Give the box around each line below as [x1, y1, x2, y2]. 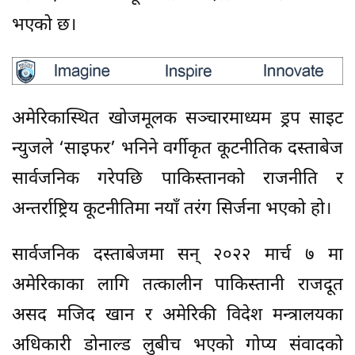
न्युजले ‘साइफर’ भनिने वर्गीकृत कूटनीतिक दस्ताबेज [12, 137, 343, 161]
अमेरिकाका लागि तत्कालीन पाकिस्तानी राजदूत [12, 273, 343, 297]
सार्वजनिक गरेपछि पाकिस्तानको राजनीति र [12, 167, 343, 191]
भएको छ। [12, 13, 76, 37]
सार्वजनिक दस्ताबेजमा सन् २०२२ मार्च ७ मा [12, 243, 343, 267]
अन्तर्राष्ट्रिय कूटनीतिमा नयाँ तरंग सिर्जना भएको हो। [12, 197, 331, 221]
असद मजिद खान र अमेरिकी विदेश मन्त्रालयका [12, 303, 343, 327]
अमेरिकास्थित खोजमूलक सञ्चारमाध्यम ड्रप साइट [12, 107, 343, 131]
